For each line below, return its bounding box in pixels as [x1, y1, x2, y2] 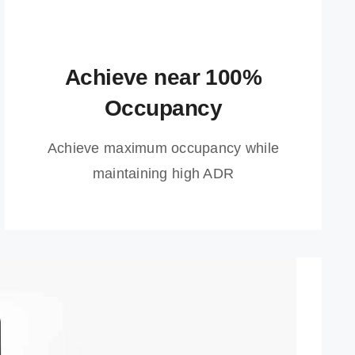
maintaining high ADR [92, 166, 235, 181]
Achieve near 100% [64, 65, 262, 90]
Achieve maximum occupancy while [47, 140, 280, 156]
